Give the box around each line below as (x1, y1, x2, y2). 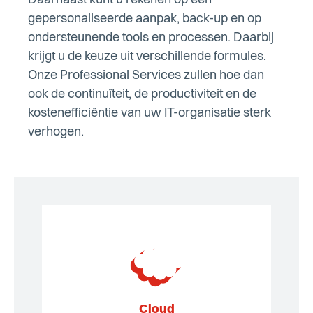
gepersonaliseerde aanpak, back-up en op (28, 13, 261, 26)
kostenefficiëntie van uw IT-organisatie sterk (28, 107, 271, 120)
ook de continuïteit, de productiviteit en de (28, 88, 256, 101)
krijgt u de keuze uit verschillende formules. (28, 50, 266, 64)
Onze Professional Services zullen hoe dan (28, 69, 264, 82)
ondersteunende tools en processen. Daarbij (28, 31, 274, 45)
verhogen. (28, 126, 84, 139)
